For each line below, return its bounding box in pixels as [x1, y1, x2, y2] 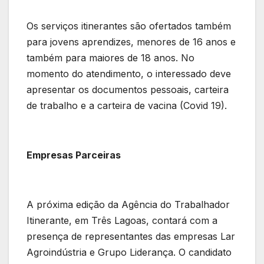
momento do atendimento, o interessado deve [27, 68, 231, 80]
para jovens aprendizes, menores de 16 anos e [27, 36, 236, 48]
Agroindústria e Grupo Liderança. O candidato [27, 246, 232, 259]
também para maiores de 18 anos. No [27, 52, 194, 64]
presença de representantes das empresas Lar [27, 230, 235, 243]
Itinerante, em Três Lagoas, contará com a [27, 214, 217, 227]
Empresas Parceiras [27, 149, 121, 161]
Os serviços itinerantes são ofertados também [27, 20, 231, 32]
